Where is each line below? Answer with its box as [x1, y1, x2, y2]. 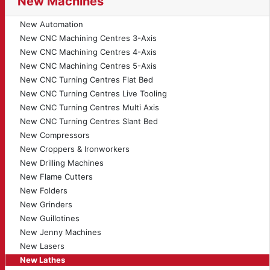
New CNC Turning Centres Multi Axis [20, 102, 159, 112]
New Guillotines [20, 213, 80, 223]
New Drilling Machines [20, 158, 104, 168]
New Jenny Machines [20, 227, 101, 237]
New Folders [20, 186, 67, 195]
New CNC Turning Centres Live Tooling [20, 89, 167, 98]
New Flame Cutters [20, 172, 93, 181]
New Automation [20, 19, 83, 29]
